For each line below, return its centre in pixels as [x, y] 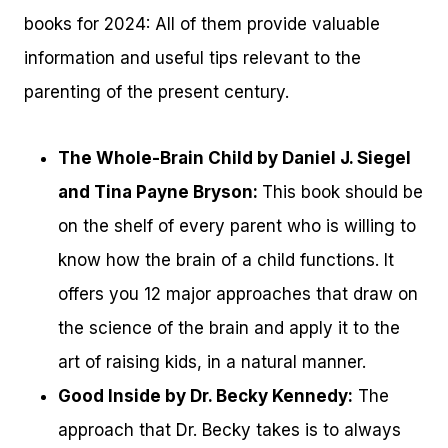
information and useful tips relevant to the [192, 58]
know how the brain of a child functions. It [226, 260]
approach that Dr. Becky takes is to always [229, 430]
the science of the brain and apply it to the [229, 328]
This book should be [342, 192]
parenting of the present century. [156, 92]
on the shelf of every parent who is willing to [237, 226]
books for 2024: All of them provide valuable [202, 24]
